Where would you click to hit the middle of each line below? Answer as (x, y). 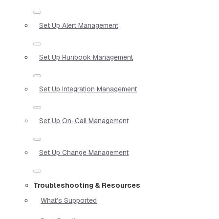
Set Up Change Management (84, 152)
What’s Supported (69, 200)
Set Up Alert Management (79, 25)
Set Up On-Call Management (84, 120)
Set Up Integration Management (88, 89)
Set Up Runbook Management (86, 57)
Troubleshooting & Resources (87, 185)
